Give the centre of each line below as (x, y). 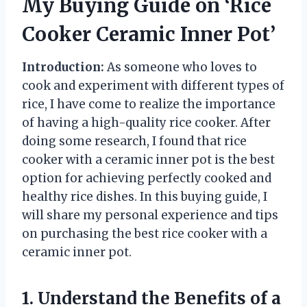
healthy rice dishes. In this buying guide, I (145, 197)
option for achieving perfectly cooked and (147, 179)
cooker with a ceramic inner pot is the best (148, 160)
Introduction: (63, 67)
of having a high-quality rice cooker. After (146, 123)
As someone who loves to (181, 67)
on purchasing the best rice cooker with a (145, 234)
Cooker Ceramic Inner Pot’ (149, 35)
